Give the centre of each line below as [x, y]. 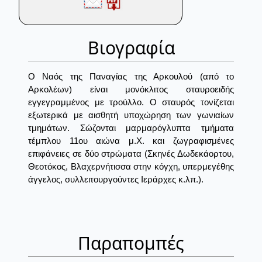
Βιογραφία [131, 48]
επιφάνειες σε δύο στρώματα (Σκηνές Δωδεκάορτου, [131, 154]
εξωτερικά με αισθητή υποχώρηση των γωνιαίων [131, 115]
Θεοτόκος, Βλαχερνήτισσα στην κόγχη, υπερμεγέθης [131, 167]
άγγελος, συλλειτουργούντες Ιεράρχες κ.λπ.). [116, 180]
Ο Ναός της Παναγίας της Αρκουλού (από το [131, 77]
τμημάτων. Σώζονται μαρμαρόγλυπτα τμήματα [131, 128]
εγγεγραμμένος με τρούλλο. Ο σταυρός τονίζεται [131, 102]
